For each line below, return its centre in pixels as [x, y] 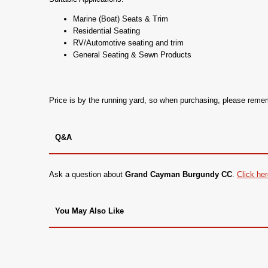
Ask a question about [87, 175]
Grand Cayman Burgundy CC [179, 175]
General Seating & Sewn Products [132, 55]
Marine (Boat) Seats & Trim [121, 19]
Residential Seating [106, 31]
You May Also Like [89, 211]
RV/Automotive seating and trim [128, 43]
